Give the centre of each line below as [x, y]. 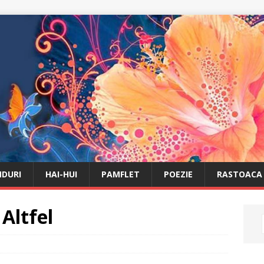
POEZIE [178, 174]
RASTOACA [240, 174]
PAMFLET [121, 174]
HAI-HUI [61, 174]
